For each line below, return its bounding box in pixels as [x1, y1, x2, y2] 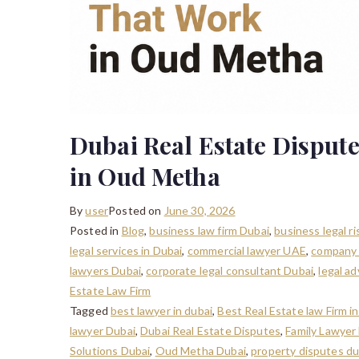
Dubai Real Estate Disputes [140, 324, 281, 337]
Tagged [70, 304, 111, 317]
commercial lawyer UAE [187, 244, 306, 257]
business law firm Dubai [149, 224, 269, 237]
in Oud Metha [70, 160, 220, 192]
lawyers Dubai [70, 264, 141, 277]
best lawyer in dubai [111, 304, 213, 317]
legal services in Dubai [70, 244, 183, 257]
